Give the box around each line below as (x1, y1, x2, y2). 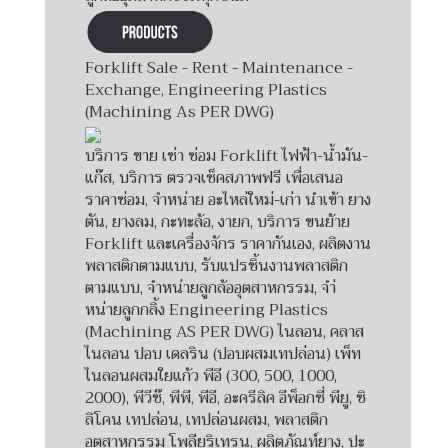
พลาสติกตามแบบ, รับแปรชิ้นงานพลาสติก (85, 251, 348, 280)
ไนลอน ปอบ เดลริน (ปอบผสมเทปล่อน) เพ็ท (85, 339, 361, 368)
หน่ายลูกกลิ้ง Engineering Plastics (85, 295, 328, 324)
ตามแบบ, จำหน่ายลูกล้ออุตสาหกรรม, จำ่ (85, 273, 336, 302)
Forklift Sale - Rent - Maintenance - (85, 53, 353, 82)
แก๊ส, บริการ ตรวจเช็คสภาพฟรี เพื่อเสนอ (85, 163, 343, 192)
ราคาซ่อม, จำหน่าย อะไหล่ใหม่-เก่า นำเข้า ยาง (85, 185, 371, 214)
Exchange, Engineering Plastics (85, 75, 327, 104)
